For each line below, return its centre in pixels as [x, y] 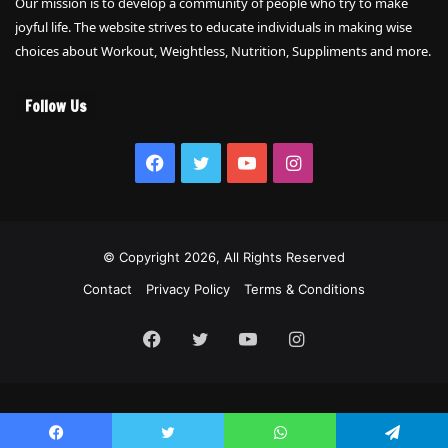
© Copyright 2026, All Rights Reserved [224, 256]
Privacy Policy [188, 288]
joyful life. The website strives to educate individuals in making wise [213, 26]
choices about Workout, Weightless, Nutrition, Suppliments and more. [223, 50]
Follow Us [56, 106]
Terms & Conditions [304, 288]
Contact [107, 288]
